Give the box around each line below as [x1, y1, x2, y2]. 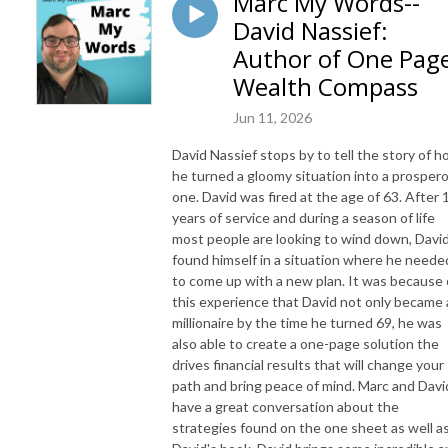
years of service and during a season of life [172, 208, 435, 226]
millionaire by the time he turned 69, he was [172, 313, 442, 331]
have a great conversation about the [172, 397, 399, 415]
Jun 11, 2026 [233, 108, 312, 126]
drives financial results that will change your [172, 355, 444, 373]
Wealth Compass [233, 69, 418, 103]
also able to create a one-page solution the [172, 334, 439, 352]
